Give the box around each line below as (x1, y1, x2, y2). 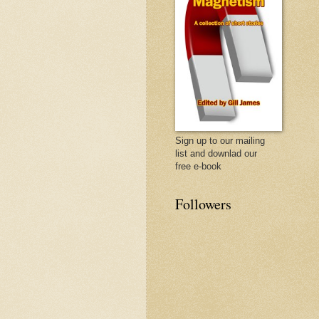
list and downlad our (175, 148, 257, 159)
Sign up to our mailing (175, 135, 265, 146)
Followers (175, 194, 231, 214)
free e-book (175, 161, 221, 172)
